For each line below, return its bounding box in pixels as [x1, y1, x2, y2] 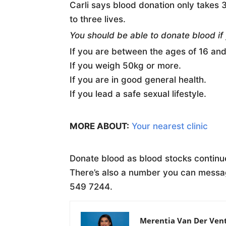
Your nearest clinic [132, 121, 208, 132]
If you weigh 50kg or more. [70, 61, 181, 71]
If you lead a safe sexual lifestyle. [70, 89, 206, 99]
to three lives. [70, 14, 126, 25]
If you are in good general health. [70, 75, 206, 85]
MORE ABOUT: [70, 121, 129, 132]
